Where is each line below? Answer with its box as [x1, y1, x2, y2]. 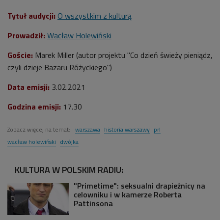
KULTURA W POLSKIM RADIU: [15, 163, 123, 176]
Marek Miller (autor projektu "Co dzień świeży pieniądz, [35, 49, 213, 61]
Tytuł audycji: [7, 9, 57, 22]
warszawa [75, 124, 100, 134]
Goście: [7, 49, 33, 61]
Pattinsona [74, 197, 113, 209]
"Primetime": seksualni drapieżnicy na [74, 179, 205, 192]
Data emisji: [7, 81, 50, 93]
